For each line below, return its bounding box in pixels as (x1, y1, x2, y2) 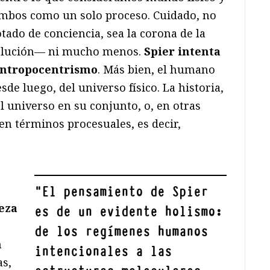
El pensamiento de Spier (42, 183, 209, 201)
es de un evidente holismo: (34, 203, 223, 221)
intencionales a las (34, 243, 172, 261)
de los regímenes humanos (34, 223, 209, 241)
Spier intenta (144, 44, 221, 59)
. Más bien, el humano (98, 62, 215, 77)
